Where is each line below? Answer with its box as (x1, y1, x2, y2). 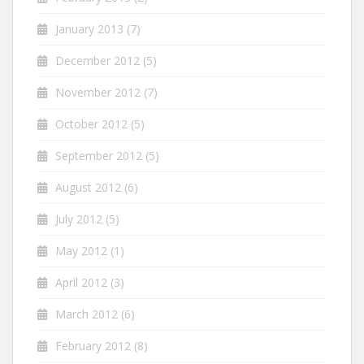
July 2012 (55, 210, 102, 227)
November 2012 (55, 84, 141, 100)
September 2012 (55, 147, 142, 163)
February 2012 (55, 337, 131, 353)
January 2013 (55, 20, 123, 37)
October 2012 (55, 115, 128, 132)
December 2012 (55, 52, 140, 68)
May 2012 (55, 242, 107, 258)
